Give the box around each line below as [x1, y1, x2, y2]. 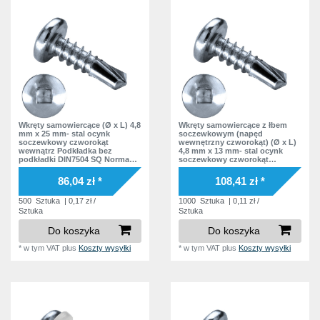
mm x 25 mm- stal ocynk [19, 129, 111, 138]
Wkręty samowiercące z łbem [179, 120, 288, 129]
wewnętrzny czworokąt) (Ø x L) [179, 137, 297, 146]
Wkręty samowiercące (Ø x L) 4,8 [19, 120, 141, 129]
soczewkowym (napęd [179, 129, 264, 138]
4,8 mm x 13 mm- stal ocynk [179, 146, 284, 155]
